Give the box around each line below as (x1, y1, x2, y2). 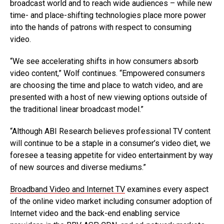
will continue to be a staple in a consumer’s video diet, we (10, 138, 210, 148)
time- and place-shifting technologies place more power (10, 10, 206, 20)
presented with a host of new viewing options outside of (10, 92, 207, 102)
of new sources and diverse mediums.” (10, 162, 146, 172)
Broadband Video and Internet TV (10, 184, 125, 194)
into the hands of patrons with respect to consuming (10, 22, 191, 32)
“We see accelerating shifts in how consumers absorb (10, 56, 198, 66)
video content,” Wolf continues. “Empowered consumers (10, 68, 205, 78)
